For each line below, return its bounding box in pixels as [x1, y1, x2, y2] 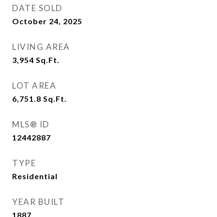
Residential [12, 171, 58, 181]
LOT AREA [12, 80, 56, 91]
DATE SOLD [12, 3, 62, 13]
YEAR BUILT [12, 197, 64, 207]
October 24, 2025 [12, 16, 82, 26]
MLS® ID [12, 119, 49, 129]
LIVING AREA [12, 42, 70, 52]
